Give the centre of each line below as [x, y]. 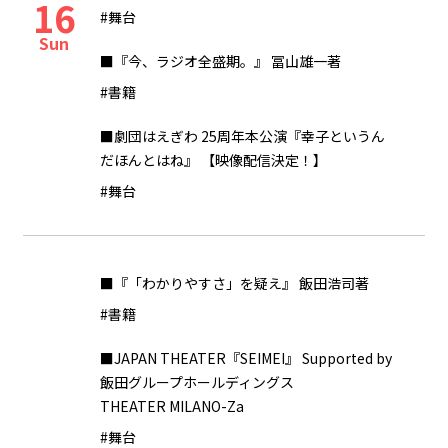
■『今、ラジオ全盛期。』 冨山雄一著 [220, 61]
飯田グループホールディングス [197, 382]
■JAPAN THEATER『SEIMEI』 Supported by [246, 358]
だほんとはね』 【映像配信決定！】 [213, 160]
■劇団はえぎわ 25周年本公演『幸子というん [242, 136]
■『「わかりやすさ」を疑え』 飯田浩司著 [234, 283]
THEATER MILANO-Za [172, 406]
